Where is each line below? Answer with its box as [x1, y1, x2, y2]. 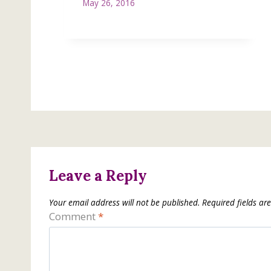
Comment [49, 209, 98, 223]
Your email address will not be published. [49, 197, 200, 209]
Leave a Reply [49, 166, 147, 185]
